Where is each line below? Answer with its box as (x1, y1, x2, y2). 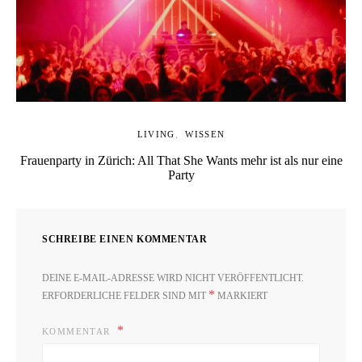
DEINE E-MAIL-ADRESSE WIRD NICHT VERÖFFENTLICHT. (42, 272, 304, 284)
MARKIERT (215, 290, 267, 302)
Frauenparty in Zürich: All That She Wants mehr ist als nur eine (19, 154, 343, 168)
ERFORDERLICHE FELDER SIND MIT (42, 290, 208, 302)
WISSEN (185, 129, 225, 140)
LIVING (137, 129, 175, 140)
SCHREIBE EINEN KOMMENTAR (42, 234, 208, 246)
